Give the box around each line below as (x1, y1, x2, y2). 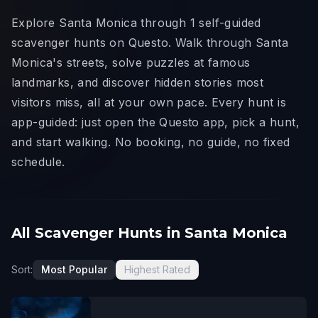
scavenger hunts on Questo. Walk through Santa (11, 35, 288, 50)
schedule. (11, 155, 65, 169)
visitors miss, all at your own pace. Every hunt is (11, 95, 286, 109)
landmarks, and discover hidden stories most (11, 75, 264, 89)
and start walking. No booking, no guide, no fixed (11, 135, 290, 149)
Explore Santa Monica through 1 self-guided (11, 16, 261, 30)
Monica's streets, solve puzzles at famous (11, 55, 251, 70)
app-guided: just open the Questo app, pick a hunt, (11, 115, 300, 129)
